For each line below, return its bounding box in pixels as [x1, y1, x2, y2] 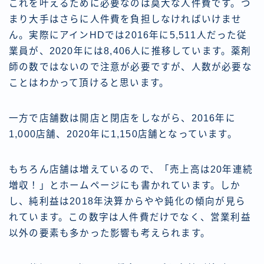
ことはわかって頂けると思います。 [9, 78, 170, 88]
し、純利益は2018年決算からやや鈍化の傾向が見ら [9, 196, 246, 207]
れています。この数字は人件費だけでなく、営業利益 [9, 212, 251, 223]
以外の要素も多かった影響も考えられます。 [9, 228, 210, 239]
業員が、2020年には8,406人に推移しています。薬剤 [9, 46, 252, 57]
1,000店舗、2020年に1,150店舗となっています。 [9, 129, 237, 140]
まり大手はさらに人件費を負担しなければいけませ [9, 14, 242, 25]
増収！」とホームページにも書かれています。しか [9, 180, 241, 191]
